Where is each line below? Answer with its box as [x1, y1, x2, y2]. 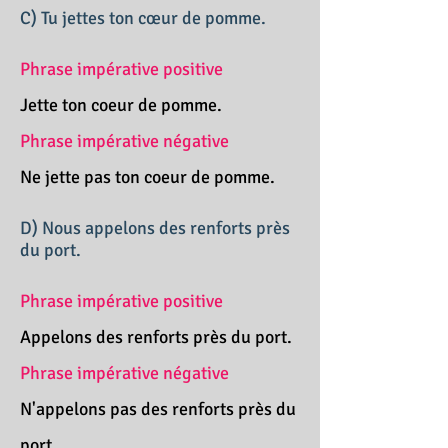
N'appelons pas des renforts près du [20, 398, 296, 420]
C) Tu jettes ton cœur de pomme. [20, 7, 266, 29]
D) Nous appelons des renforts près [20, 217, 290, 239]
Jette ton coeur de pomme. [20, 94, 222, 116]
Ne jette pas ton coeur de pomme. [20, 166, 275, 188]
